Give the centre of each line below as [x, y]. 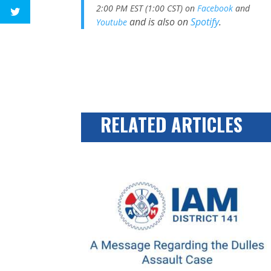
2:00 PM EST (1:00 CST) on [147, 8]
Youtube [113, 22]
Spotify [205, 22]
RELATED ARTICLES [162, 124]
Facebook [215, 8]
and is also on [159, 22]
